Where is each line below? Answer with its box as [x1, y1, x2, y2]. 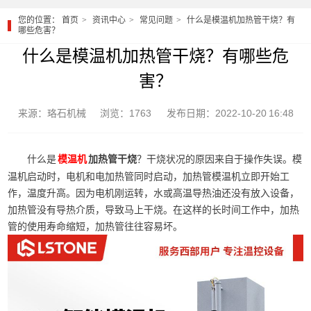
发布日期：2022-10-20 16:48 [167, 108, 294, 119]
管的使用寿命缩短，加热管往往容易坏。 [8, 221, 183, 233]
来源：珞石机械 [17, 108, 86, 119]
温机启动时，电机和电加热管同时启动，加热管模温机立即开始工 [8, 171, 290, 183]
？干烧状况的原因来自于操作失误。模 [137, 153, 303, 165]
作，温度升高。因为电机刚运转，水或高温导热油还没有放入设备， [8, 187, 300, 199]
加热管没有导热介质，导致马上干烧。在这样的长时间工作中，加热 [8, 204, 300, 216]
